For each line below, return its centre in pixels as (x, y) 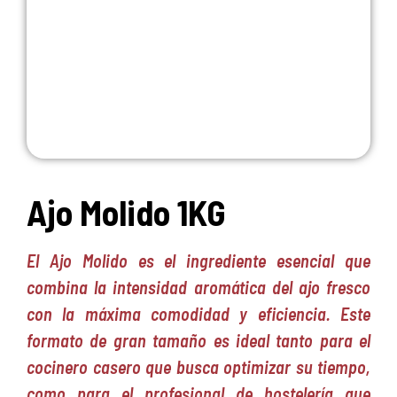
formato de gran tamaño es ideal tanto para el (198, 341)
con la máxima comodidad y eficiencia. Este (198, 314)
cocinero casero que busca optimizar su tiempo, (198, 367)
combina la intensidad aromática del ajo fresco (198, 288)
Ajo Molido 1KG (126, 212)
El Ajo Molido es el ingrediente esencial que (198, 261)
